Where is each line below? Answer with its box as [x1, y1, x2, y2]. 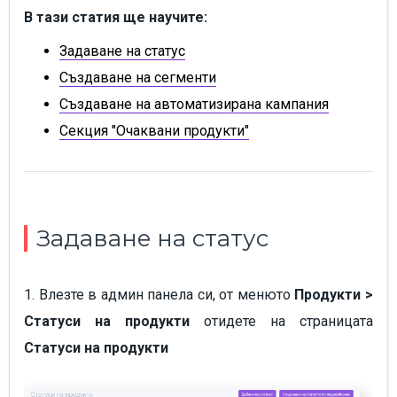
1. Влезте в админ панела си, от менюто [24, 286, 295, 304]
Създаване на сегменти [59, 69, 216, 87]
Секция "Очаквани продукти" [59, 122, 249, 140]
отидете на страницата [190, 313, 373, 331]
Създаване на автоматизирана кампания [59, 96, 329, 113]
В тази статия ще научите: [24, 9, 207, 27]
